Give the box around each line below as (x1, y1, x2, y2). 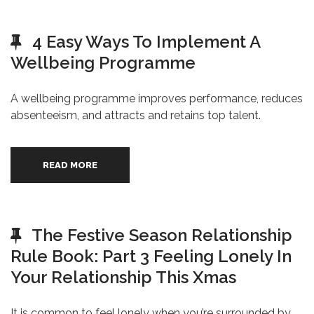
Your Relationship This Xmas (11, 267, 236, 287)
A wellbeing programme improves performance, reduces (11, 92, 303, 105)
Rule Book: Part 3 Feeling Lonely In (11, 246, 292, 266)
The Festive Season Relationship (32, 225, 292, 245)
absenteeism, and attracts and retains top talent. (11, 109, 261, 122)
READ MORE (43, 160, 98, 170)
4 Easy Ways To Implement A (32, 32, 260, 52)
